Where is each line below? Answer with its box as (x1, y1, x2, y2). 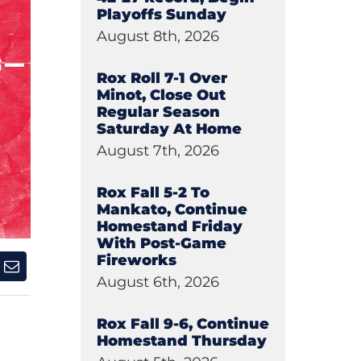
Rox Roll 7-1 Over (96, 69, 227, 87)
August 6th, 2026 (96, 273, 219, 291)
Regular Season (96, 103, 220, 121)
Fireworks (96, 251, 176, 269)
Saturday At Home (96, 120, 242, 138)
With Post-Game (96, 234, 226, 252)
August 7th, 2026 (96, 142, 219, 160)
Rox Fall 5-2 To (96, 184, 210, 201)
